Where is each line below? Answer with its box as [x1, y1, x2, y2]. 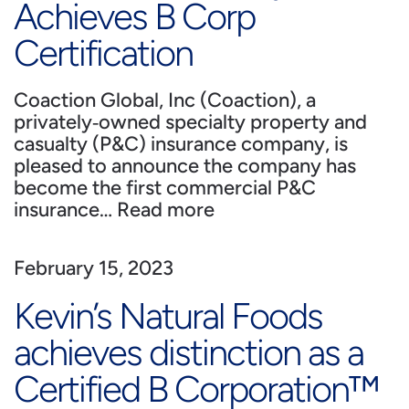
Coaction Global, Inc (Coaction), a [14, 88, 316, 112]
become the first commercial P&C [14, 175, 316, 200]
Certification [14, 31, 193, 75]
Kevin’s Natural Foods [14, 294, 322, 338]
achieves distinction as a [14, 330, 363, 374]
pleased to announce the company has [14, 153, 356, 178]
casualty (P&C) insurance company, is [14, 131, 348, 156]
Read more [117, 197, 215, 222]
